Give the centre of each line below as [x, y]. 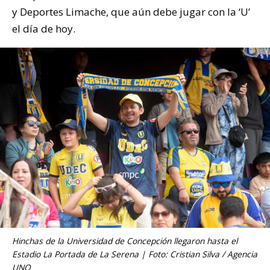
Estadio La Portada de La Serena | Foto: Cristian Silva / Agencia [135, 254]
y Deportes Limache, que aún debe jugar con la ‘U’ [131, 12]
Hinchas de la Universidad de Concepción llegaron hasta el [125, 241]
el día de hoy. [44, 29]
